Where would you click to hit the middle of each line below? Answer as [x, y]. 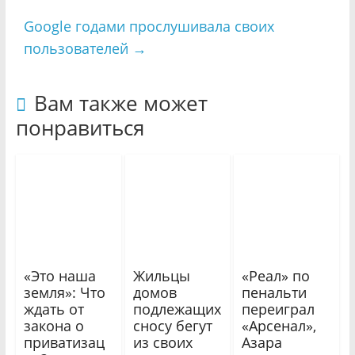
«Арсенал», [279, 325]
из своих [162, 342]
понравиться [80, 128]
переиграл [279, 309]
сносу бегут [172, 325]
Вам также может [120, 103]
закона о [53, 325]
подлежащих [177, 309]
